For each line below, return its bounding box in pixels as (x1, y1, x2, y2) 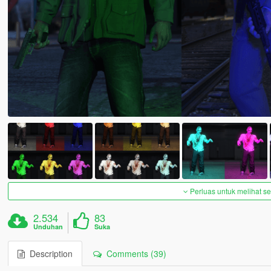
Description (24, 247, 73, 260)
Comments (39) (101, 247, 166, 260)
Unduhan (33, 222, 64, 232)
